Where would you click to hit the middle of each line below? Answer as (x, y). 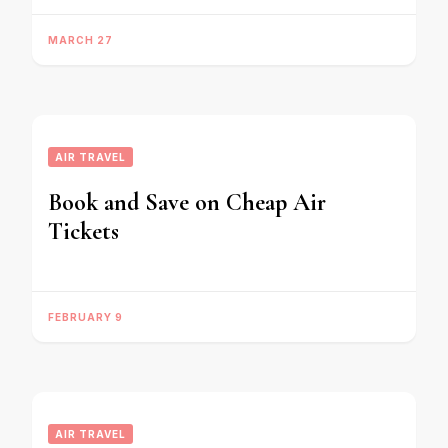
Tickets (83, 231)
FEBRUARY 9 (85, 317)
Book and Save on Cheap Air (187, 202)
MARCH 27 (80, 40)
